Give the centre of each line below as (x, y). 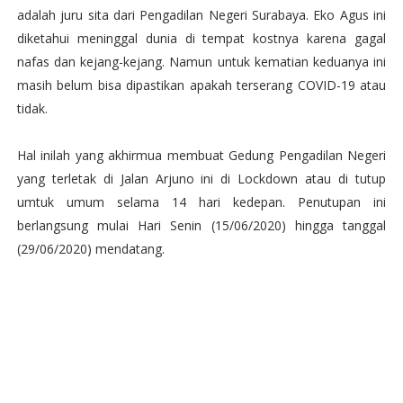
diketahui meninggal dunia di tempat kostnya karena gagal (201, 38)
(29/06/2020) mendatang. (90, 248)
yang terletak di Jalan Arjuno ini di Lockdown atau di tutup (201, 178)
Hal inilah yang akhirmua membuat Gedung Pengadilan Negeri (201, 155)
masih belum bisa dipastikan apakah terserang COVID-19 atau (201, 85)
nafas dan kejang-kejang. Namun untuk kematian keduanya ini (201, 61)
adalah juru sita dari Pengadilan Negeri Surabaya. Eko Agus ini (201, 14)
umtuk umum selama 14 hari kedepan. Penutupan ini (201, 201)
